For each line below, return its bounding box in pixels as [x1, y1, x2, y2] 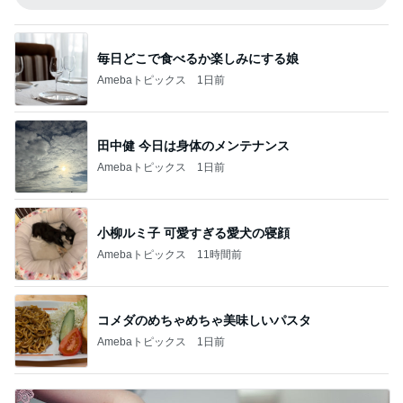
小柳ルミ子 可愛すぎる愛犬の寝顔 [97, 225, 290, 240]
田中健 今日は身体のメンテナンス [97, 138, 290, 153]
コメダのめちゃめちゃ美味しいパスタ [97, 312, 311, 327]
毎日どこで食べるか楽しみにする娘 [97, 50, 299, 66]
